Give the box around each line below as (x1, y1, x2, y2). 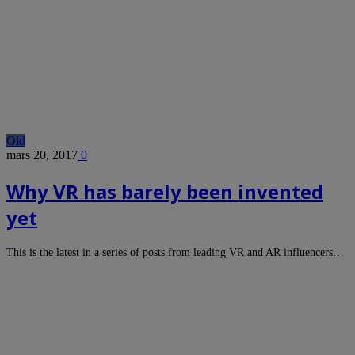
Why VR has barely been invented (6, 178, 323, 205)
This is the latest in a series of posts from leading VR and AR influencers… (6, 246, 344, 259)
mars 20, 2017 (6, 148, 78, 162)
